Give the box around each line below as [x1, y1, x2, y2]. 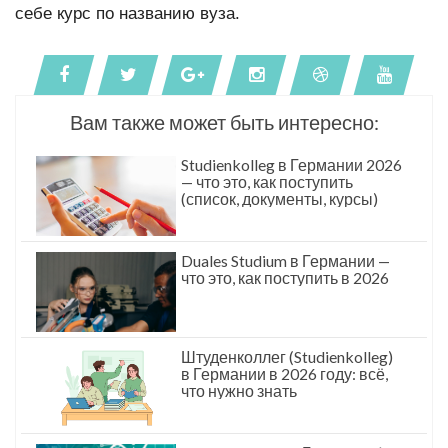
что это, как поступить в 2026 [181, 268, 389, 288]
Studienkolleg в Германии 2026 [181, 155, 402, 175]
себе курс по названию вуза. [15, 4, 240, 23]
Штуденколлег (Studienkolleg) [181, 347, 393, 367]
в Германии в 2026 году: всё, [181, 364, 388, 384]
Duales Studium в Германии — [181, 251, 390, 271]
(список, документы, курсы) [181, 189, 378, 209]
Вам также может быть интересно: [69, 110, 379, 135]
